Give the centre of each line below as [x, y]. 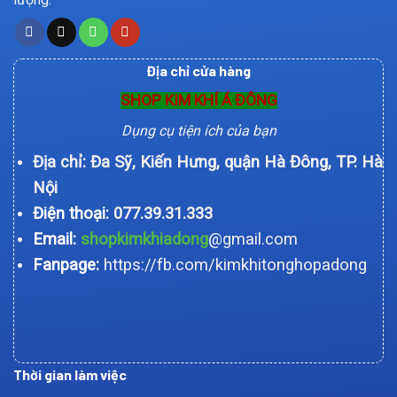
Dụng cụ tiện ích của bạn [198, 130]
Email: [54, 238]
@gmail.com [253, 238]
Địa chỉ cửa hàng [198, 70]
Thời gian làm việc [70, 374]
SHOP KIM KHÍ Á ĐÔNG [198, 100]
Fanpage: [66, 264]
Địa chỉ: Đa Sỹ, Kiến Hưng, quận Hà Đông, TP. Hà [207, 161]
